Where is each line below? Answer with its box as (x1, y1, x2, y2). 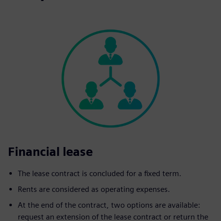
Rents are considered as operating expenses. (18, 184, 170, 194)
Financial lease (8, 144, 93, 159)
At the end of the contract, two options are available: (18, 200, 200, 210)
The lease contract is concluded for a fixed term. (18, 168, 182, 178)
